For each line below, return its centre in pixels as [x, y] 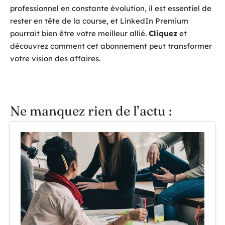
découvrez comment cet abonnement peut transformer [111, 46]
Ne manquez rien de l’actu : [91, 111]
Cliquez [163, 33]
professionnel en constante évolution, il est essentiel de [111, 8]
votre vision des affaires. [55, 58]
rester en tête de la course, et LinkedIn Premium [99, 21]
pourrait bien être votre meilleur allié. [79, 33]
